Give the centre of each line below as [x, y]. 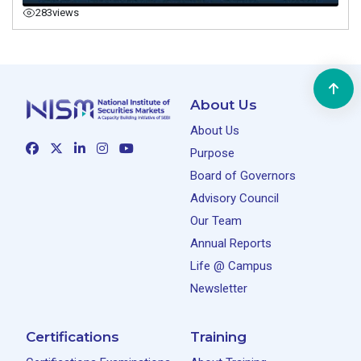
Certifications [73, 336]
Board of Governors [243, 175]
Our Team [216, 220]
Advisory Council [234, 198]
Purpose [212, 153]
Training [218, 336]
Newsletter [219, 288]
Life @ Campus [231, 266]
